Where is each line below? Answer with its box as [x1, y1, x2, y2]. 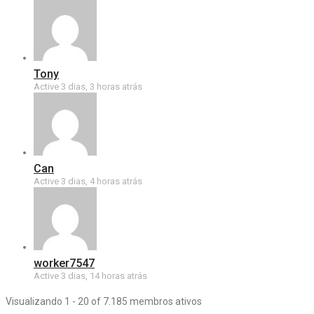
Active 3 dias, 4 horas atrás [34, 176, 142, 186]
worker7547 [34, 257, 95, 270]
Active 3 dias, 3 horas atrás [34, 81, 142, 92]
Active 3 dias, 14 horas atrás [34, 271, 147, 281]
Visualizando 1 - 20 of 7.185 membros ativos [6, 296, 202, 307]
